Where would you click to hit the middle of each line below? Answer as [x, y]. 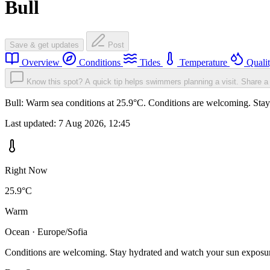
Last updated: [32, 124]
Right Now [26, 171]
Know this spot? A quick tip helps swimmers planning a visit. [133, 82]
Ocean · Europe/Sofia [46, 232]
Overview [41, 63]
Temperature [203, 63]
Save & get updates [44, 45]
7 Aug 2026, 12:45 [94, 124]
